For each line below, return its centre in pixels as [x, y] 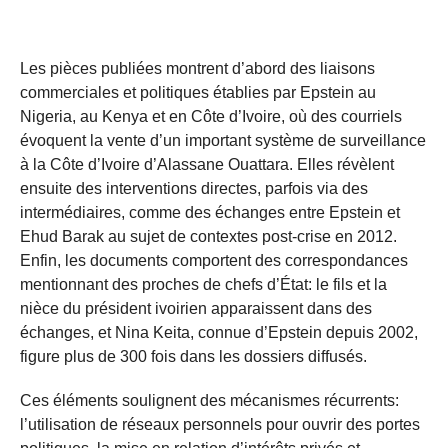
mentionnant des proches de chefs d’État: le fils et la [203, 284]
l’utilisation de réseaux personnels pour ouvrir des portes [220, 424]
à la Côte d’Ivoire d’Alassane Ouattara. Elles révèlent [207, 164]
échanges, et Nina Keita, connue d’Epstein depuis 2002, [219, 332]
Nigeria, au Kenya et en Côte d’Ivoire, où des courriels [211, 116]
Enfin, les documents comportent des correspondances [214, 260]
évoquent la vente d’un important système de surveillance [223, 140]
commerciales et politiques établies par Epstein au [198, 92]
